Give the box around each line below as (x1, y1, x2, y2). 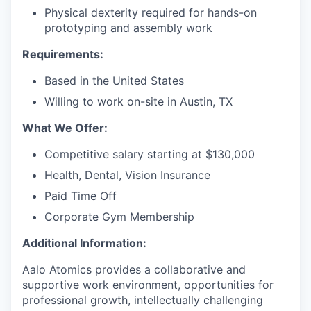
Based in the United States (44, 74, 184, 87)
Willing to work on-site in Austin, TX (44, 94, 233, 108)
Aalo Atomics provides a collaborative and (22, 262, 246, 276)
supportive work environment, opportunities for (22, 278, 274, 292)
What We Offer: (22, 121, 108, 135)
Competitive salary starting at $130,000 (44, 147, 255, 161)
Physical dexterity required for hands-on (44, 6, 257, 19)
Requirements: (22, 47, 103, 61)
